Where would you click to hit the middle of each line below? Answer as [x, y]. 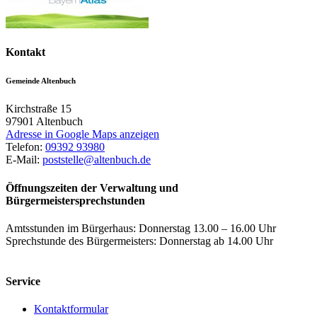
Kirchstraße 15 [39, 109]
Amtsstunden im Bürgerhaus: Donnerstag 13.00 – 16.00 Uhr [141, 228]
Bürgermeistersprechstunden [75, 200]
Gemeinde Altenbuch [41, 81]
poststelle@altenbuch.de [97, 160]
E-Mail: [24, 160]
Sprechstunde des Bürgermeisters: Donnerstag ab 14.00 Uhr [139, 241]
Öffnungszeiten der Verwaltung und [92, 188]
